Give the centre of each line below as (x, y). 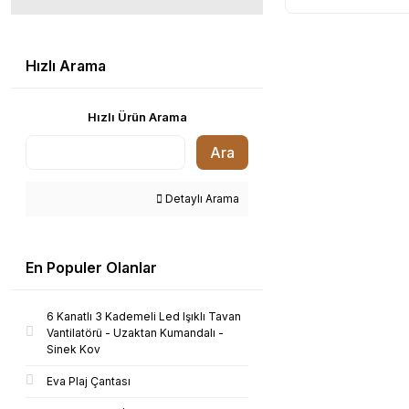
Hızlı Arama (66, 66)
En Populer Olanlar (91, 267)
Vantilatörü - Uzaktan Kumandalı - (135, 333)
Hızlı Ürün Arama (137, 117)
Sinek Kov (73, 349)
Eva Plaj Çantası (89, 381)
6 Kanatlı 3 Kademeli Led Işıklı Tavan (144, 316)
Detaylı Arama (201, 199)
